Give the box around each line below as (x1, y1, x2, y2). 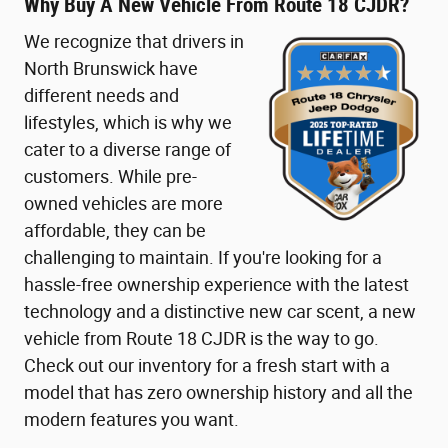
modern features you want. (24, 409, 239, 431)
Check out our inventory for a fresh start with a (24, 355, 390, 377)
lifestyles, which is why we (24, 112, 232, 134)
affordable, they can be (24, 220, 206, 242)
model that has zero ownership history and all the (24, 382, 413, 404)
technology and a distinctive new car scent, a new (24, 301, 416, 323)
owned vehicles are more (24, 193, 223, 215)
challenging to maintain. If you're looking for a (24, 247, 382, 269)
